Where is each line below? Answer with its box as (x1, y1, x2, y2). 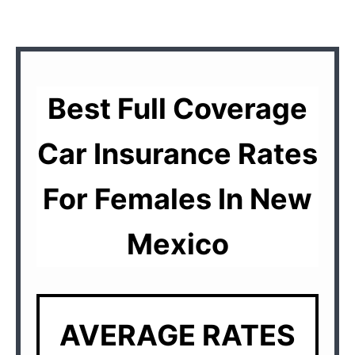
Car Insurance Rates (37, 136, 318, 171)
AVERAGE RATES (59, 317, 296, 353)
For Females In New (43, 181, 312, 216)
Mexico (126, 226, 229, 261)
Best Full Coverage (48, 90, 307, 126)
